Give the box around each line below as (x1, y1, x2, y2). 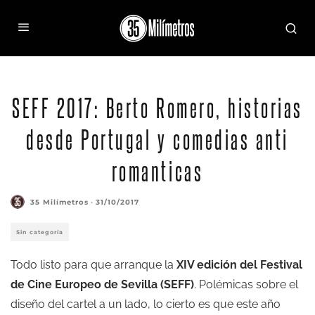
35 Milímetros (30, 197, 89, 207)
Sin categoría (16, 229, 63, 236)
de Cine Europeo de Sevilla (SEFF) (11, 278, 194, 291)
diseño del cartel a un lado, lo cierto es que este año (11, 297, 281, 311)
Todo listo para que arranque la (11, 258, 176, 271)
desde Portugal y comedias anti (26, 124, 289, 153)
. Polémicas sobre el (194, 278, 298, 291)
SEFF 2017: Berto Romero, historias (12, 92, 303, 122)
